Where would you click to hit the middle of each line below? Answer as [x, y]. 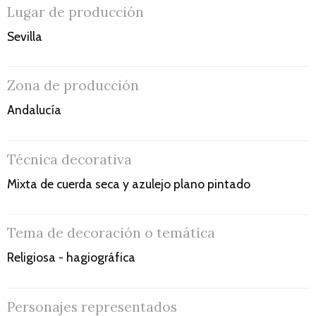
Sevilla [25, 36]
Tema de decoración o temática [111, 233]
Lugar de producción [75, 12]
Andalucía [34, 110]
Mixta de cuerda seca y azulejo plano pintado [129, 183]
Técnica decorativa [69, 159]
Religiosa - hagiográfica [71, 257]
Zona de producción [73, 86]
